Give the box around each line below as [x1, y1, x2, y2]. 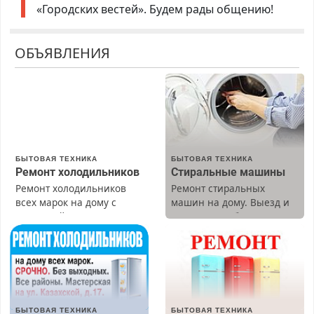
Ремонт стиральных [171, 182, 265, 196]
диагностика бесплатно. [171, 210, 285, 224]
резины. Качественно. [15, 224, 121, 238]
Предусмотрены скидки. [171, 224, 285, 238]
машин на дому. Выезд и [171, 196, 289, 210]
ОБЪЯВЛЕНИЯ [14, 43, 110, 62]
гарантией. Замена [15, 210, 107, 224]
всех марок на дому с [15, 196, 116, 210]
